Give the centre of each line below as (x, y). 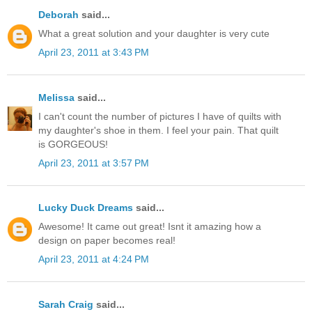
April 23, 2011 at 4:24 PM (94, 259)
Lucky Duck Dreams (86, 208)
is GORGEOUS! (73, 144)
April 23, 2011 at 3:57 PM (94, 163)
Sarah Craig (66, 304)
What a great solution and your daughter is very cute (154, 34)
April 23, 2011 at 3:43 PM (94, 53)
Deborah (58, 14)
